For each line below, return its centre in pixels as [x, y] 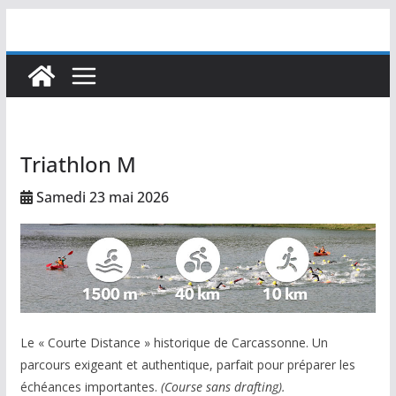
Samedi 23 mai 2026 [100, 197]
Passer [27, 20]
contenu [32, 70]
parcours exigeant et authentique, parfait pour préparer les [187, 364]
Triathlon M [78, 164]
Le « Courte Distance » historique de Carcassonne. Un [174, 342]
